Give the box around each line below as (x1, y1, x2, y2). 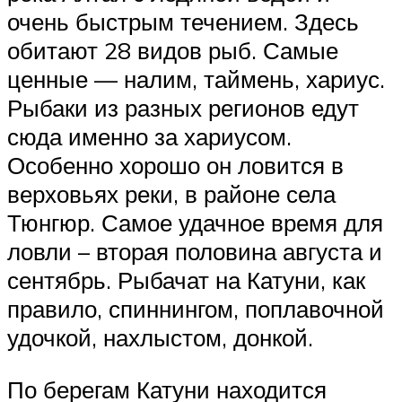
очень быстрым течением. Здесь (7, 7, 359, 37)
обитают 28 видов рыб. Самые (7, 36, 338, 66)
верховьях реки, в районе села (7, 179, 336, 209)
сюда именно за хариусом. (7, 122, 292, 152)
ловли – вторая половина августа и (7, 237, 382, 267)
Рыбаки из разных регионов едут (7, 93, 359, 123)
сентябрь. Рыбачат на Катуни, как (7, 266, 365, 295)
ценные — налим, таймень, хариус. (7, 65, 385, 94)
